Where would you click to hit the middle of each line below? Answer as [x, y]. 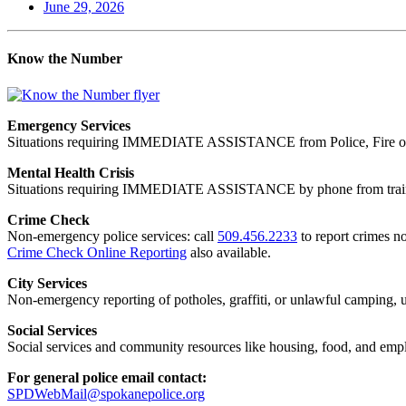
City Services [47, 283]
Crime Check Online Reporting [97, 252]
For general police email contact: [107, 377]
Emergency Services [69, 125]
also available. [229, 252]
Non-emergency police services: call [112, 236]
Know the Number [65, 59]
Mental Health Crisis [71, 172]
